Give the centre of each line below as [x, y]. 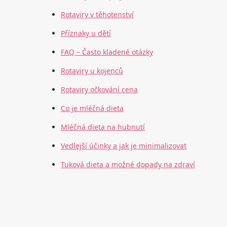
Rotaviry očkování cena [100, 90]
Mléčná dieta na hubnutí [103, 127]
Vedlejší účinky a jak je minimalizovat [124, 146]
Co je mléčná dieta [92, 108]
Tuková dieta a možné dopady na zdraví [128, 165]
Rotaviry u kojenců [92, 71]
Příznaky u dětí [86, 33]
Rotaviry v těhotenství [98, 15]
